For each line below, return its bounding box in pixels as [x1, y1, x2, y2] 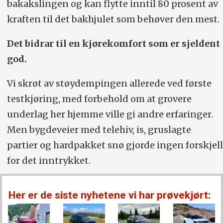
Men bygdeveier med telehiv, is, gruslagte [6, 123, 191, 135]
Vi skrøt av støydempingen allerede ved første [6, 77, 212, 89]
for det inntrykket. [6, 154, 91, 166]
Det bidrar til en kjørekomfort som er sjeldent [6, 37, 220, 49]
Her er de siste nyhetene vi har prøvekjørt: [8, 189, 211, 202]
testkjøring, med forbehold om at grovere [6, 93, 192, 105]
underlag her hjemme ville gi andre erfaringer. [6, 108, 213, 120]
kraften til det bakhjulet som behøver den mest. [6, 13, 220, 25]
